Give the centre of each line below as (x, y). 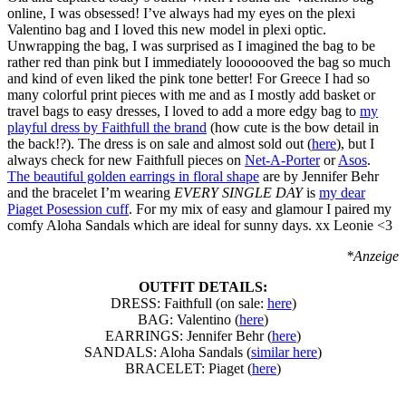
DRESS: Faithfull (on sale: (188, 303)
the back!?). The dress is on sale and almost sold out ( (159, 143)
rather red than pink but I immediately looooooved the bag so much (199, 62)
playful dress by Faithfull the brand (107, 127)
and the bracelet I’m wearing (91, 192)
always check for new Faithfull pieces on (126, 159)
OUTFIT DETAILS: (203, 286)
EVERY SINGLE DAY (238, 192)
